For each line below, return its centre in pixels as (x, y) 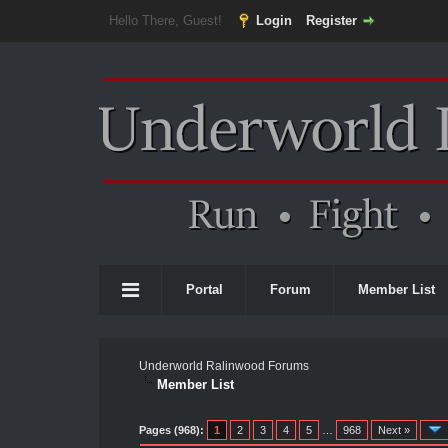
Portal (204, 289)
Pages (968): (171, 430)
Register (331, 20)
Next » (393, 430)
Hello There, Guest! (167, 20)
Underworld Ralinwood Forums (223, 366)
